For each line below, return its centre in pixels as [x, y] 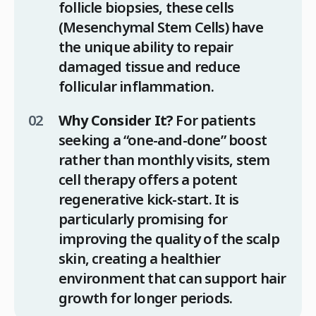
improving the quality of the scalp [169, 238]
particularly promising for [143, 219]
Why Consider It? [116, 120]
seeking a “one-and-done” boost [163, 140]
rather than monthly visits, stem [164, 159]
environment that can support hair [172, 278]
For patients [214, 120]
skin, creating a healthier [140, 258]
